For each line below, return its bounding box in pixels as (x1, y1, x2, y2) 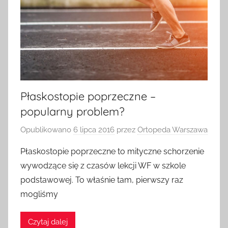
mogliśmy (20, 189, 58, 199)
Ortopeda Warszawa (137, 125, 208, 134)
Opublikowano (20, 125, 73, 134)
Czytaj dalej (28, 217, 68, 227)
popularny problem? (20, 104, 125, 119)
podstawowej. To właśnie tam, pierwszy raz (20, 175, 183, 185)
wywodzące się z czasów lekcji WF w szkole (20, 160, 186, 170)
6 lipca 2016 (73, 125, 115, 134)
